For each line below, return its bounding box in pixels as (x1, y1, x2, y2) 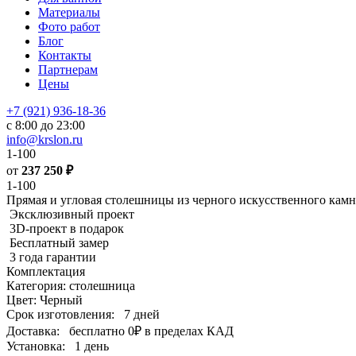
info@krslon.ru (6, 133, 83, 146)
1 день (75, 339, 109, 353)
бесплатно (69, 324, 125, 338)
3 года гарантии (10, 250, 96, 264)
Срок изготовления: (6, 308, 114, 321)
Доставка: (6, 324, 60, 338)
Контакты (38, 48, 91, 62)
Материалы (38, 6, 100, 19)
